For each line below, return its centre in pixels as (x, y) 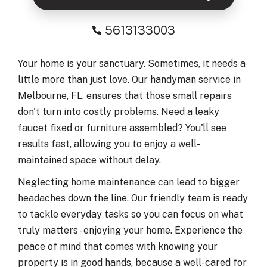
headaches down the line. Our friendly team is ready (133, 198)
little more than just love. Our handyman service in (129, 80)
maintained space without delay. (89, 160)
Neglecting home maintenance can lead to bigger (129, 182)
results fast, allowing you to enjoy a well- (109, 144)
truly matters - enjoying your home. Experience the (130, 230)
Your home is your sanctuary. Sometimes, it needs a (132, 63)
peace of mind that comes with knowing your (118, 246)
